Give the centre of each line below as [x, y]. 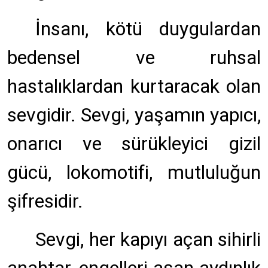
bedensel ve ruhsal [134, 57]
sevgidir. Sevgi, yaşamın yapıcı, [134, 115]
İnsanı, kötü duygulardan [148, 29]
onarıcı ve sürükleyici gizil [134, 144]
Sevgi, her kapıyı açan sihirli [148, 239]
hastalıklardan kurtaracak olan [134, 86]
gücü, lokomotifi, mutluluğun [134, 172]
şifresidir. [45, 201]
